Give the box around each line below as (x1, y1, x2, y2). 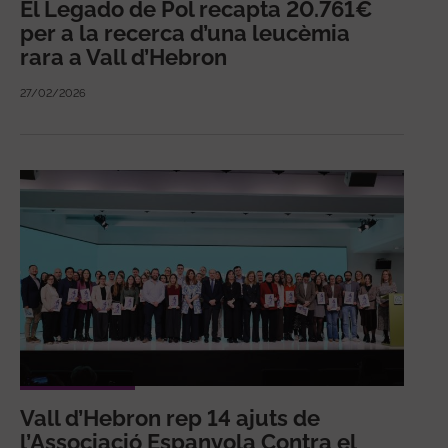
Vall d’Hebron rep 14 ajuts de (20, 405, 320, 432)
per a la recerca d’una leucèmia (20, 19, 350, 46)
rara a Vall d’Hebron (20, 43, 227, 70)
